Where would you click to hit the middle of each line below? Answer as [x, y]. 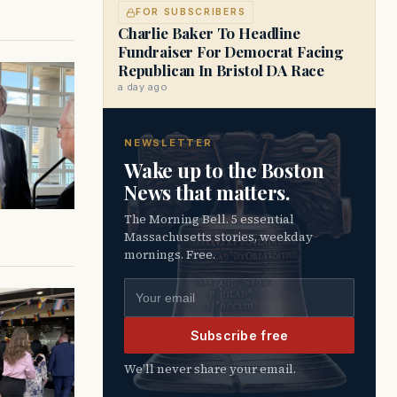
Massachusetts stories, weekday [218, 237]
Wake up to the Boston [224, 170]
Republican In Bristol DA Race [222, 70]
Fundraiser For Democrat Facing [231, 51]
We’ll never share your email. [216, 369]
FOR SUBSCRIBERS [191, 12]
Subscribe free [239, 335]
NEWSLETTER [168, 143]
